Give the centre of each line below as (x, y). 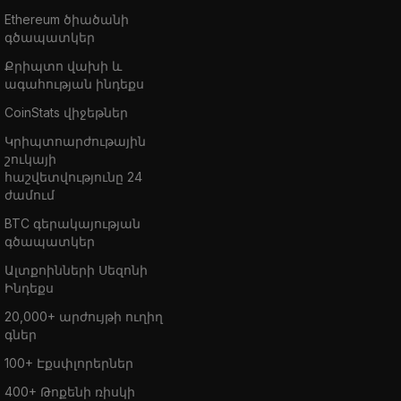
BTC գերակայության (73, 223)
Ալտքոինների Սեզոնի (76, 269)
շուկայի (30, 158)
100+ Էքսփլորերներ (69, 363)
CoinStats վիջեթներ (66, 112)
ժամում (30, 194)
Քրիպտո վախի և (63, 65)
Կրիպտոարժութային (75, 141)
